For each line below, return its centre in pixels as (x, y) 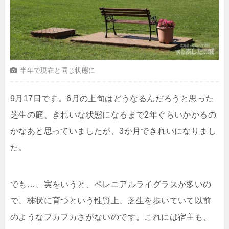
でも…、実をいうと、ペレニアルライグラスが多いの (111, 185)
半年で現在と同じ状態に (58, 71)
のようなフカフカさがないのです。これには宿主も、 (111, 217)
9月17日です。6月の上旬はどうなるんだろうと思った (112, 99)
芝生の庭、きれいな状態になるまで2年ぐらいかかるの (113, 115)
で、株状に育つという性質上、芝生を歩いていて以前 (111, 201)
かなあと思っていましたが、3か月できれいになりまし (113, 131)
